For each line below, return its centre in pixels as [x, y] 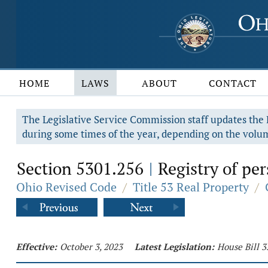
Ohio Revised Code [66, 187]
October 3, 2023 [91, 246]
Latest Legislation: [174, 246]
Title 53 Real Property [191, 187]
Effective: [36, 246]
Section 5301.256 [82, 168]
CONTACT [233, 83]
